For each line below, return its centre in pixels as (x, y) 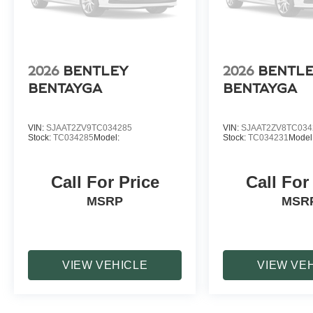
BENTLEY (96, 72)
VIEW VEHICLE (105, 265)
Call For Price (105, 182)
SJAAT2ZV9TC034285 (89, 128)
